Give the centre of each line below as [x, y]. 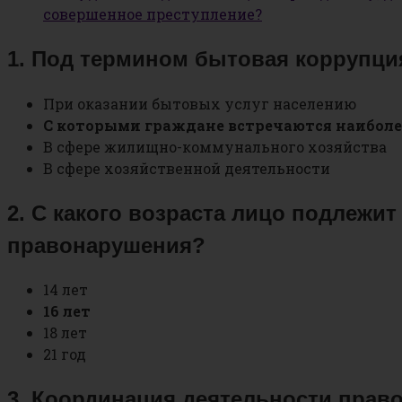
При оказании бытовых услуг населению [200, 103]
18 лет [65, 333]
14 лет [66, 290]
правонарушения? [106, 245]
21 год [65, 354]
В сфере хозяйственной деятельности [187, 168]
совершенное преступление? [153, 13]
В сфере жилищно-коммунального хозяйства [215, 146]
